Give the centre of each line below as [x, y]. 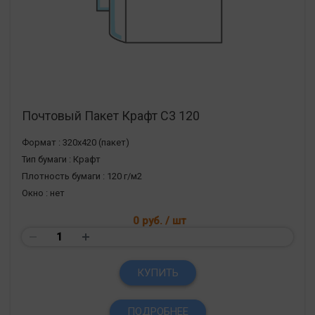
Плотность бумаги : [63, 176]
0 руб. [149, 220]
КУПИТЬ [157, 272]
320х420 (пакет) [96, 142]
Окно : [35, 193]
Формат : [41, 142]
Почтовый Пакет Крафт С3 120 [111, 115]
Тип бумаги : [46, 159]
